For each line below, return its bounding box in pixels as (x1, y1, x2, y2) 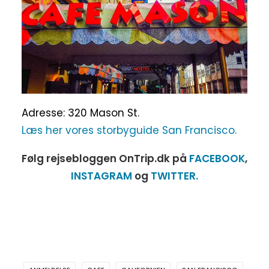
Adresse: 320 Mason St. (22, 105, 139, 120)
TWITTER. (148, 168, 198, 183)
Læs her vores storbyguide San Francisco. (22, 122, 237, 138)
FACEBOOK (189, 151, 245, 166)
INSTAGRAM (71, 168, 132, 183)
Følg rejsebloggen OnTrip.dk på (22, 151, 189, 166)
